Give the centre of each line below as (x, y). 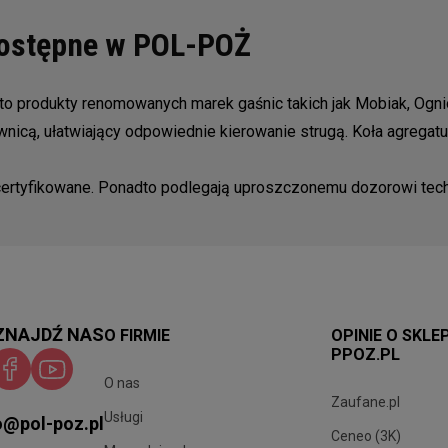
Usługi (123, 417)
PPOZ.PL (365, 355)
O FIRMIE (137, 336)
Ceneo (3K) (365, 436)
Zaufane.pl (365, 402)
